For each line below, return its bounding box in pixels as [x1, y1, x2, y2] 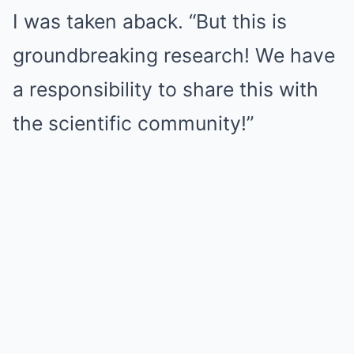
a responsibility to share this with [13, 77, 318, 101]
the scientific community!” [13, 111, 254, 135]
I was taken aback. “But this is [13, 9, 287, 33]
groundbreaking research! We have [13, 43, 335, 67]
